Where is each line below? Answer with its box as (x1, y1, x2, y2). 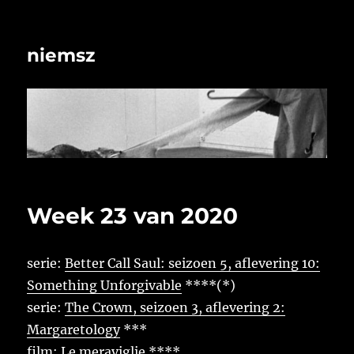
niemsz (27, 44, 96, 66)
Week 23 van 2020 (27, 202, 239, 230)
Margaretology (27, 322, 121, 338)
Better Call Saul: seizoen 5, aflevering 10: (65, 255, 321, 272)
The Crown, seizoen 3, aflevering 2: (65, 299, 286, 316)
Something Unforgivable (27, 277, 183, 294)
